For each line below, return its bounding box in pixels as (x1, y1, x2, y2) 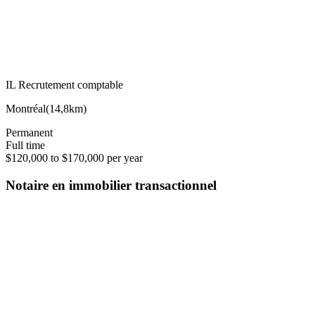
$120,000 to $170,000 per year (6, 151, 143, 164)
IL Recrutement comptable (6, 78, 123, 91)
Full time (6, 139, 45, 151)
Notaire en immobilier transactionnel (6, 177, 217, 193)
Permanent (6, 126, 53, 139)
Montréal (6, 102, 46, 115)
